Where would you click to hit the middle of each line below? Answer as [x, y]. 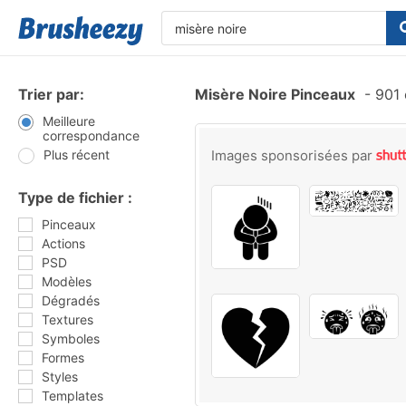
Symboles [71, 338]
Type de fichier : [75, 198]
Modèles [67, 281]
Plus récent [77, 155]
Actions [63, 243]
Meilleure [68, 121]
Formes [63, 358]
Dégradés [71, 300]
